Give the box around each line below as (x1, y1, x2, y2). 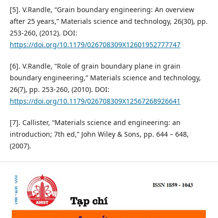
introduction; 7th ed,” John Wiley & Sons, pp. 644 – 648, (9, 129, 189, 139)
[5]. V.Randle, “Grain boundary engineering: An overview (9, 5, 194, 15)
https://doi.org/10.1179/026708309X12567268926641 (9, 96, 181, 106)
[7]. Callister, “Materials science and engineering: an (9, 118, 181, 127)
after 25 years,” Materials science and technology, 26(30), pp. (9, 17, 208, 26)
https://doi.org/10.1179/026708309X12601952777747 (9, 40, 181, 50)
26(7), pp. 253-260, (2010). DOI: (9, 85, 109, 94)
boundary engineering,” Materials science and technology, (9, 73, 201, 83)
